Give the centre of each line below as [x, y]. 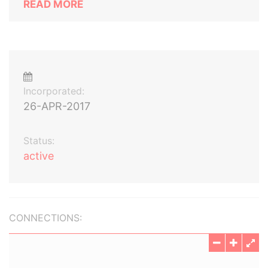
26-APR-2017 [57, 106]
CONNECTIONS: [45, 218]
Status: [39, 141]
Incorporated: [54, 91]
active [39, 156]
